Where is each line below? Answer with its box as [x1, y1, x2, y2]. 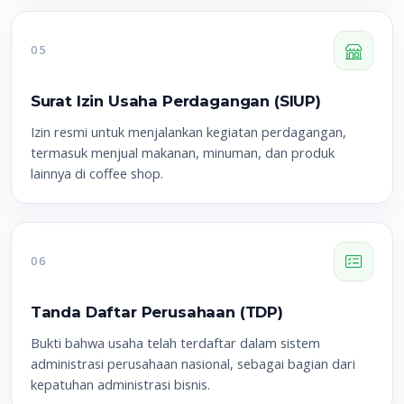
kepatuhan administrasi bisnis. [30, 374, 210, 393]
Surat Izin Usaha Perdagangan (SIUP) [30, 91, 321, 110]
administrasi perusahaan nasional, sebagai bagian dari [30, 353, 355, 372]
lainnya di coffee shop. [30, 163, 163, 182]
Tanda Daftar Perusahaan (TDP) [30, 302, 283, 321]
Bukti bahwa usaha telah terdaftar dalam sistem [30, 333, 320, 352]
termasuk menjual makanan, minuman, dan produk [30, 142, 335, 161]
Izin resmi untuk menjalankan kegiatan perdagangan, [30, 122, 346, 141]
